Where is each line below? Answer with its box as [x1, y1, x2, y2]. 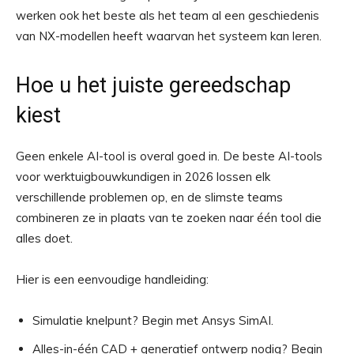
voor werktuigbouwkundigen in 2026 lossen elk [16, 169, 270, 185]
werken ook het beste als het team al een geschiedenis [16, 8, 319, 24]
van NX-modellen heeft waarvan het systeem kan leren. [16, 28, 322, 44]
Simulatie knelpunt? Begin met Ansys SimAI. [32, 313, 273, 329]
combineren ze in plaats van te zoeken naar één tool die [16, 210, 322, 226]
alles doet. [16, 231, 73, 247]
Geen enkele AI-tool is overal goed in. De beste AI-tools [16, 149, 322, 164]
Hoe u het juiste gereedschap [16, 73, 291, 99]
